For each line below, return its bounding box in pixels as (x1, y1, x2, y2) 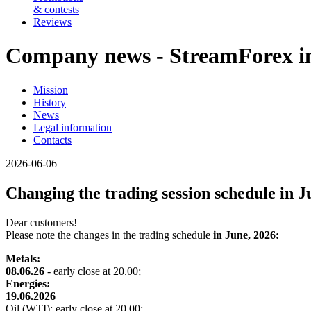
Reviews (33, 16, 72, 28)
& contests (33, 3, 79, 15)
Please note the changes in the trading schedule (6, 228, 213, 241)
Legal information (33, 121, 112, 133)
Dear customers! (6, 216, 77, 228)
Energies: (6, 277, 50, 289)
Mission (33, 83, 68, 96)
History (33, 96, 66, 108)
